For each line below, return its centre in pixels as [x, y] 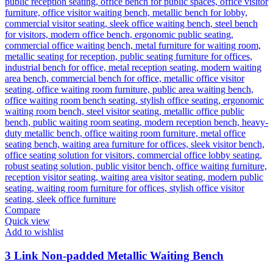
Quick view [27, 221]
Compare [23, 210]
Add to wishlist [34, 232]
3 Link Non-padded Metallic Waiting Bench [114, 255]
